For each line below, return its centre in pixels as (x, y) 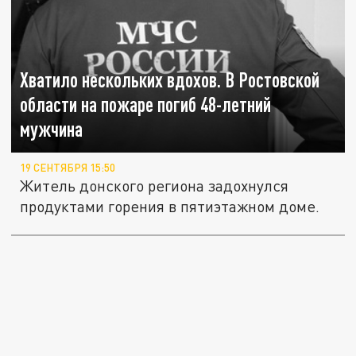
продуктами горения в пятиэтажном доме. (170, 206)
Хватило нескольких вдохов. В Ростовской (170, 79)
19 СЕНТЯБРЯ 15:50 (68, 167)
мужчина (52, 129)
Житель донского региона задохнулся (155, 185)
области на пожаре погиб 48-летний (146, 104)
